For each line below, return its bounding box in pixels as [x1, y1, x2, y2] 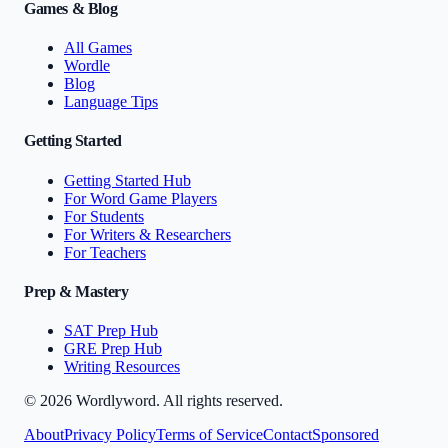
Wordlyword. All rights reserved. [72, 392, 283, 410]
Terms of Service [156, 426, 263, 444]
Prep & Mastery [24, 282, 129, 300]
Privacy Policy [64, 426, 156, 444]
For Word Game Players [64, 189, 217, 207]
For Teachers [64, 243, 146, 261]
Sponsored [312, 426, 379, 444]
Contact [263, 426, 312, 444]
